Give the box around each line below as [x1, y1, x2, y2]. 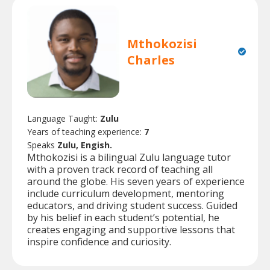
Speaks [27, 139, 57, 151]
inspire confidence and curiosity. [27, 234, 171, 248]
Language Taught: [27, 112, 100, 124]
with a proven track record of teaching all [27, 162, 213, 176]
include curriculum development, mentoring [27, 186, 224, 200]
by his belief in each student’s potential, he [27, 210, 219, 224]
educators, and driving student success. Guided [27, 198, 237, 212]
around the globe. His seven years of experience [27, 174, 245, 188]
